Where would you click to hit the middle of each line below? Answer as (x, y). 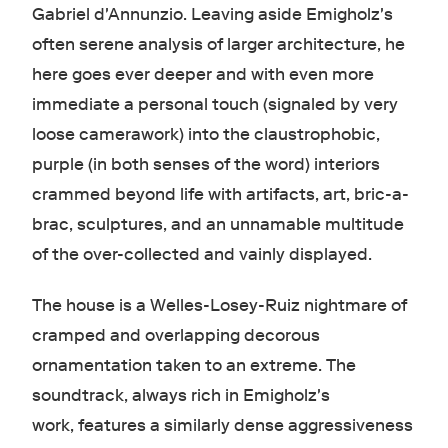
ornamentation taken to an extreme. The (193, 365)
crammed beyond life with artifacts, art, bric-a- (220, 194)
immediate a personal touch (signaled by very (214, 104)
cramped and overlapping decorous (175, 335)
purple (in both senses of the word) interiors (205, 164)
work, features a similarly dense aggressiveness (222, 425)
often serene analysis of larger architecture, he (218, 44)
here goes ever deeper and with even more (202, 74)
